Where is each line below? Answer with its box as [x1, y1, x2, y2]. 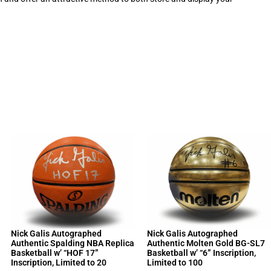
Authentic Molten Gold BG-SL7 [147, 238, 266, 249]
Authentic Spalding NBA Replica [11, 238, 135, 249]
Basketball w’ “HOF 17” [11, 248, 99, 258]
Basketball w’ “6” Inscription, [147, 248, 256, 258]
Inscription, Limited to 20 [11, 258, 107, 268]
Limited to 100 [147, 258, 203, 268]
